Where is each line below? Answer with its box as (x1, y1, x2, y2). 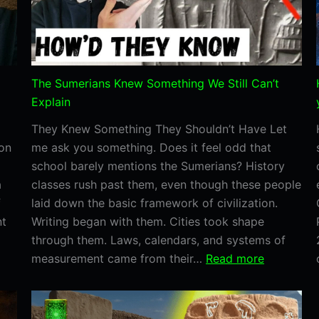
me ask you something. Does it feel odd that (31, 140, 271, 155)
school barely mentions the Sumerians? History (31, 158, 285, 173)
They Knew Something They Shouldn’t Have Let (31, 121, 287, 136)
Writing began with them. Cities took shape (31, 214, 264, 229)
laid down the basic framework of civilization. (31, 195, 278, 210)
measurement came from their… (31, 251, 206, 266)
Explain (31, 94, 70, 109)
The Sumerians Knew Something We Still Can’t (31, 75, 279, 90)
